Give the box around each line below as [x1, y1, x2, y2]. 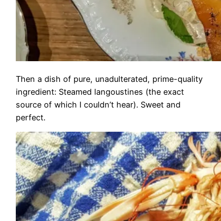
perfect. [16, 112, 45, 122]
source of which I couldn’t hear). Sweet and [16, 99, 181, 110]
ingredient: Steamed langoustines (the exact [16, 86, 184, 97]
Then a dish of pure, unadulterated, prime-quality [16, 74, 203, 84]
